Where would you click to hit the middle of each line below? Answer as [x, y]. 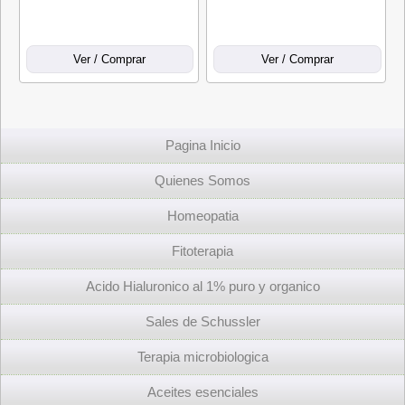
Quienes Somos [202, 181]
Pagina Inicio [202, 146]
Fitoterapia [202, 251]
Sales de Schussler [202, 322]
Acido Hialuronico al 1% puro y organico [202, 287]
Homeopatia [202, 216]
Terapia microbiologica [202, 357]
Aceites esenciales [202, 392]
